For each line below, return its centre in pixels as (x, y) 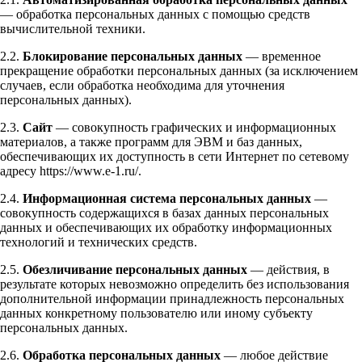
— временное (282, 56)
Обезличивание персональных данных (135, 269)
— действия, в (288, 269)
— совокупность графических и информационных (194, 127)
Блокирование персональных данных (133, 56)
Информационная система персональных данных (167, 198)
